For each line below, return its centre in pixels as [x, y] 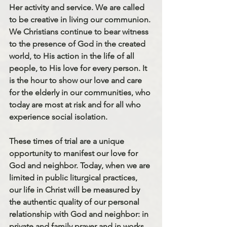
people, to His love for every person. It [79, 68]
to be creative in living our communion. [81, 19]
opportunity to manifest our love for [74, 153]
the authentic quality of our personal [75, 202]
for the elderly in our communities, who [81, 92]
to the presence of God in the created [78, 44]
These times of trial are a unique [68, 141]
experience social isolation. [58, 117]
